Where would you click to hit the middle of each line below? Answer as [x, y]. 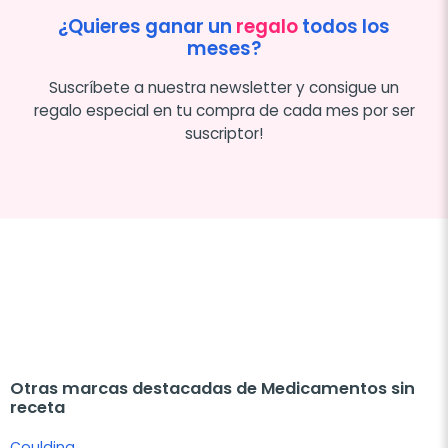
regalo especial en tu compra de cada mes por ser [224, 110]
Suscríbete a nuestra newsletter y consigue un [224, 87]
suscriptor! [224, 133]
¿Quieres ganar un [147, 26]
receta [37, 407]
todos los [344, 26]
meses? [224, 48]
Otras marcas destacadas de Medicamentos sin [212, 388]
